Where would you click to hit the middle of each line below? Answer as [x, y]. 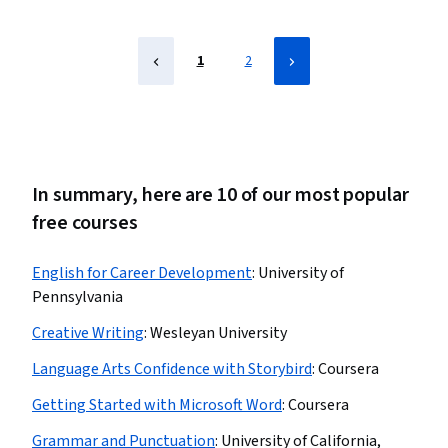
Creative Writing [88, 333]
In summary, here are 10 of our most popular [220, 195]
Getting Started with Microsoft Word [157, 405]
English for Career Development [142, 273]
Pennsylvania [77, 297]
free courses [85, 223]
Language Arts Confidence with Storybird [172, 369]
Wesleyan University [218, 333]
